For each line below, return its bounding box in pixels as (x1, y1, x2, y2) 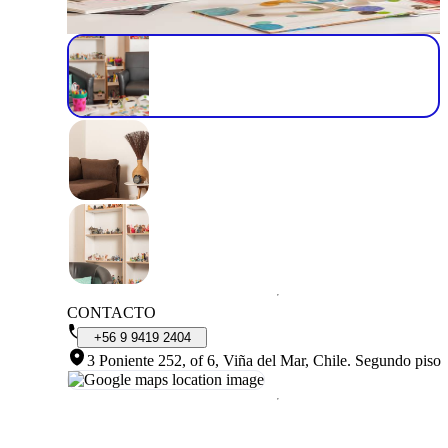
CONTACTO (67, 303, 156, 321)
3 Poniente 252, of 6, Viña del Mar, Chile (87, 351, 347, 369)
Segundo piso (355, 351, 441, 369)
